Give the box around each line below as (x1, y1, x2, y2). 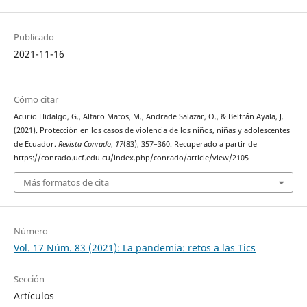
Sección (13, 272, 45, 285)
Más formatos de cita (23, 175, 109, 188)
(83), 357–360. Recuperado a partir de (123, 139, 257, 149)
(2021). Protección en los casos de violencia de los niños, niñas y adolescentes (13, 125, 290, 136)
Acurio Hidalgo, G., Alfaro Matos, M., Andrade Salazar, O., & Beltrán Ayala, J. (13, 112, 284, 122)
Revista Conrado (58, 139, 111, 149)
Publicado (13, 31, 54, 44)
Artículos (13, 288, 54, 302)
